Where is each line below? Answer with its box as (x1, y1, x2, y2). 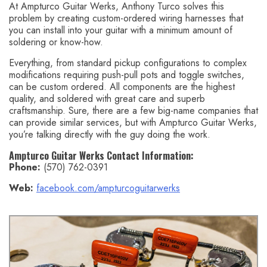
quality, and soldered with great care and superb (9, 92, 205, 106)
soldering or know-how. (9, 35, 103, 49)
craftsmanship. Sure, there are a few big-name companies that (9, 104, 258, 118)
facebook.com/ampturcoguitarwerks (36, 181, 180, 195)
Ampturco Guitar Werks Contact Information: (9, 148, 194, 163)
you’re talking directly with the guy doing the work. (9, 128, 210, 142)
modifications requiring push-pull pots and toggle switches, (9, 68, 244, 82)
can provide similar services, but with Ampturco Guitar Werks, (9, 116, 257, 130)
